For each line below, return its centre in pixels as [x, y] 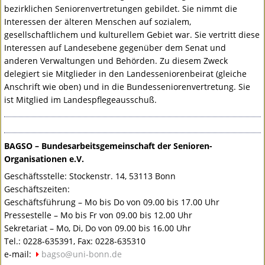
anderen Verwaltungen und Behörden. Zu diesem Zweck [116, 61]
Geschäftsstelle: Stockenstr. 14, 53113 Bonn [90, 176]
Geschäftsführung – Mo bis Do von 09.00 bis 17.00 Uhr [112, 202]
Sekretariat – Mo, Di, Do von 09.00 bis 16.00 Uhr [98, 228]
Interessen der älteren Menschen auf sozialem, [98, 22]
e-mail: [19, 254]
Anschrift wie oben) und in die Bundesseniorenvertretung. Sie [127, 87]
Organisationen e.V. [44, 159]
